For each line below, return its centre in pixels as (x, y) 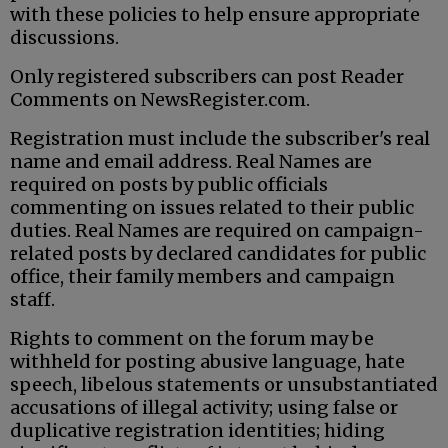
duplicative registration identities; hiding (197, 431)
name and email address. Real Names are (191, 162)
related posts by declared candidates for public (218, 254)
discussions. (64, 38)
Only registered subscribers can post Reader (207, 77)
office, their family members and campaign (202, 277)
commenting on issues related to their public (212, 208)
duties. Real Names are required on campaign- (217, 231)
